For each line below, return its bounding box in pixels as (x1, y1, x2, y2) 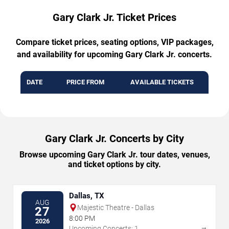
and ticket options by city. (68, 159, 161, 169)
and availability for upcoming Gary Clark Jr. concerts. (17, 49, 212, 59)
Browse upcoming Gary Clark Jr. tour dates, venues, (19, 149, 210, 159)
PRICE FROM (66, 78, 104, 86)
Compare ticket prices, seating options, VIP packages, (15, 37, 214, 47)
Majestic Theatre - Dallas (77, 203, 154, 212)
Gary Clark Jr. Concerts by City (45, 132, 184, 145)
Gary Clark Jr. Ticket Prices (53, 11, 176, 24)
